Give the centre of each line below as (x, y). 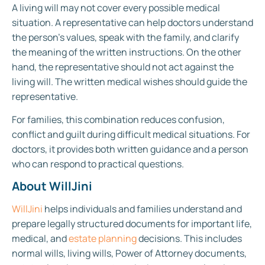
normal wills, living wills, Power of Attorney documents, (129, 253)
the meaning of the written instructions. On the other (127, 52)
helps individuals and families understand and (142, 209)
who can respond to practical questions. (98, 164)
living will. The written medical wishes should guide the (130, 82)
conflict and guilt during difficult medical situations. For (131, 135)
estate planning (103, 238)
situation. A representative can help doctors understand (132, 23)
